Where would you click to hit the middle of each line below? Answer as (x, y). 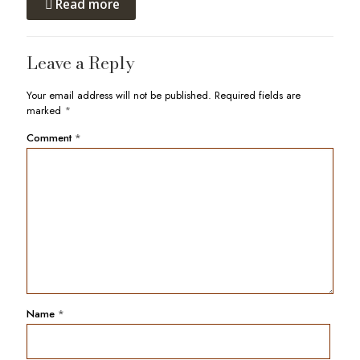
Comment (51, 138)
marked (45, 110)
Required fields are (258, 95)
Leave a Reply (80, 63)
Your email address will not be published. (119, 95)
